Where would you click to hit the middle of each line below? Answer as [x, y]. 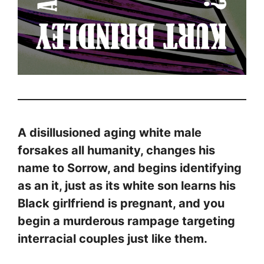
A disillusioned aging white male [110, 132]
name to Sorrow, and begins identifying [130, 168]
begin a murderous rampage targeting [126, 221]
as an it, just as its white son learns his [127, 185]
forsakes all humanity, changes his [116, 150]
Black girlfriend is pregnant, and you [121, 203]
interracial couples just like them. [113, 238]
